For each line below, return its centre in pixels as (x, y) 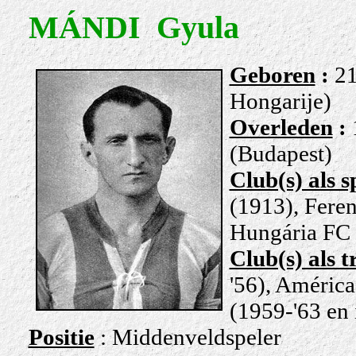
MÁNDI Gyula (133, 27)
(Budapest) (281, 153)
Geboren (272, 74)
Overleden (281, 127)
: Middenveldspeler (190, 337)
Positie (61, 337)
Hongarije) (280, 101)
